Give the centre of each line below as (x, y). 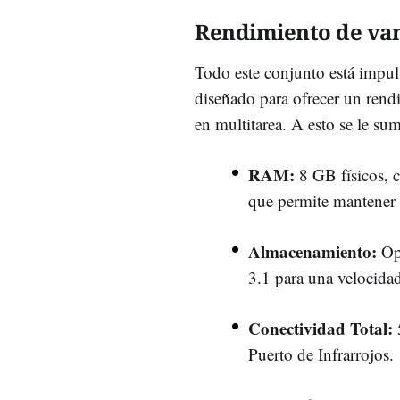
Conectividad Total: (321, 328)
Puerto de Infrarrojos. (321, 354)
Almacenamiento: (312, 251)
